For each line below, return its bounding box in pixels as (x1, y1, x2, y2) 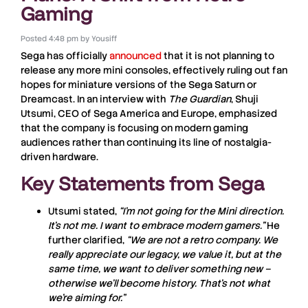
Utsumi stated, (48, 205, 119, 218)
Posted (20, 33, 47, 43)
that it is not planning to (162, 49, 274, 62)
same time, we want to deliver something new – (48, 263, 270, 276)
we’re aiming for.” (48, 291, 125, 305)
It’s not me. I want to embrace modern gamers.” (48, 219, 265, 232)
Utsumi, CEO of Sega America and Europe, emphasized (21, 107, 277, 120)
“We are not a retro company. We (126, 234, 278, 247)
